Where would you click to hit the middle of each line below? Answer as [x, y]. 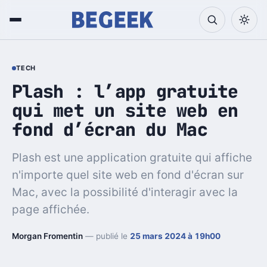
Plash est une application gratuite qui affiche [132, 157]
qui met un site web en [125, 110]
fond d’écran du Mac [110, 129]
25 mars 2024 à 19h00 [175, 236]
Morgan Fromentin [47, 236]
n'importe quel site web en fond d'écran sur [128, 175]
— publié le [106, 236]
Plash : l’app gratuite [125, 91]
